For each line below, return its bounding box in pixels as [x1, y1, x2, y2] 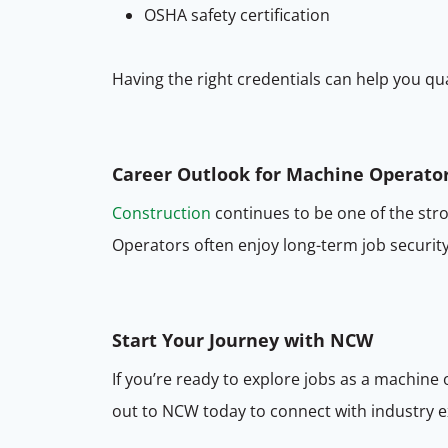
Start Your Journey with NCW [112, 328, 373, 353]
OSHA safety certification [144, 4, 330, 27]
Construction [112, 202, 211, 225]
